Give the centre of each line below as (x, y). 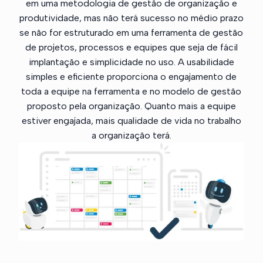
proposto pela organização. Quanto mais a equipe (131, 106)
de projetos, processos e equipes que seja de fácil (131, 47)
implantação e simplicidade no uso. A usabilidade (131, 62)
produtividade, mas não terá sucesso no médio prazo (131, 18)
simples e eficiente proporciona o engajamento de (131, 76)
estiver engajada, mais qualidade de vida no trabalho (131, 120)
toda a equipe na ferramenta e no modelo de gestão (131, 91)
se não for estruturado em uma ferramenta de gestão (131, 32)
